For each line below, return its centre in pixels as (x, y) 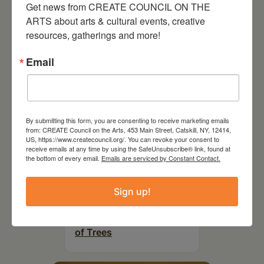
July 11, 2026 (113, 201)
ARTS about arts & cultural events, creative (115, 21)
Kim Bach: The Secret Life (133, 218)
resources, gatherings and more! (93, 35)
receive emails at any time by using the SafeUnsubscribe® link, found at (128, 148)
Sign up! (132, 191)
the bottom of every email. (64, 158)
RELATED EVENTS (104, 14)
